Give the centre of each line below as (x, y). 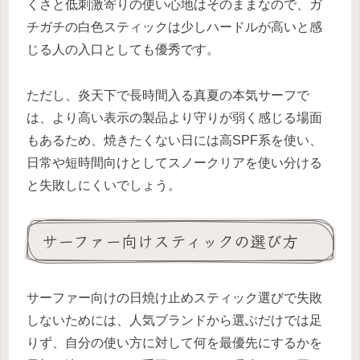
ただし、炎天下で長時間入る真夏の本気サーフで (168, 95)
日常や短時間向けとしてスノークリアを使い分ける (174, 162)
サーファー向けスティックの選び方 (170, 240)
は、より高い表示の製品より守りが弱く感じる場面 (174, 117)
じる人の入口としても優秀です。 (123, 50)
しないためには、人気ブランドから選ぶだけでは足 (174, 321)
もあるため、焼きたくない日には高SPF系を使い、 (174, 140)
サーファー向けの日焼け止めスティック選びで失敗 (174, 298)
